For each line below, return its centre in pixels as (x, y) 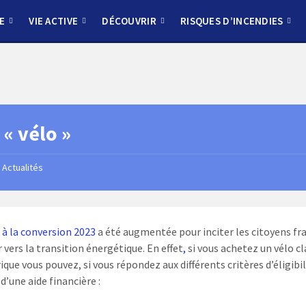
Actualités (23, 167)
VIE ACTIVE (54, 21)
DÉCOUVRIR (129, 21)
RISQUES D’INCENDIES (232, 21)
